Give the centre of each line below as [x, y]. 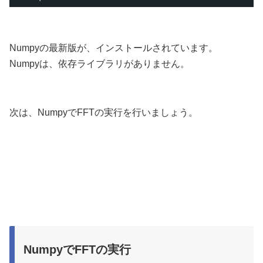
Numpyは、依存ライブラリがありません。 [100, 64]
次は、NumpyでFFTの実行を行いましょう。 [104, 113]
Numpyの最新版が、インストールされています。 [114, 48]
